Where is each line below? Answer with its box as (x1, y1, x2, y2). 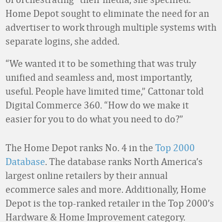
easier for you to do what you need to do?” (5, 113, 183, 124)
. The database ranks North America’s (45, 156, 203, 167)
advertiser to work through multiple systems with (5, 21, 217, 33)
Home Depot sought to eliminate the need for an (5, 7, 209, 19)
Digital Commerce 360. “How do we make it (5, 99, 189, 111)
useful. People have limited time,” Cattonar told (5, 85, 204, 97)
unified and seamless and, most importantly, (5, 71, 192, 83)
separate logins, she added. (5, 35, 119, 47)
